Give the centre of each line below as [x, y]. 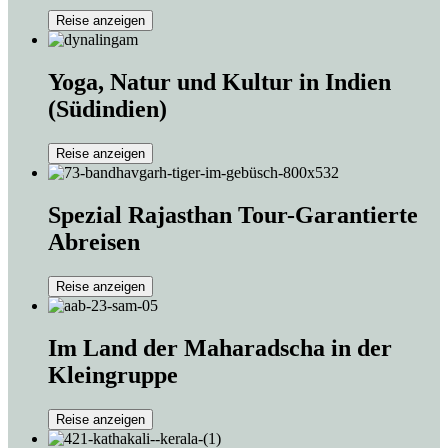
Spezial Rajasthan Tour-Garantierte [233, 215]
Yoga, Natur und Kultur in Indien [219, 82]
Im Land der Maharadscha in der [220, 347]
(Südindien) [107, 109]
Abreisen [94, 242]
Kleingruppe [113, 374]
